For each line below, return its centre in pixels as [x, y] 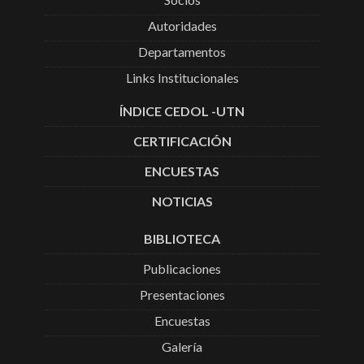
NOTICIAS [182, 201]
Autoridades [182, 26]
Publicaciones [182, 269]
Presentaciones [182, 295]
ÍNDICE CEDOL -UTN [182, 111]
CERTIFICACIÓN [182, 141]
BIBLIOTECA [182, 239]
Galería [182, 347]
